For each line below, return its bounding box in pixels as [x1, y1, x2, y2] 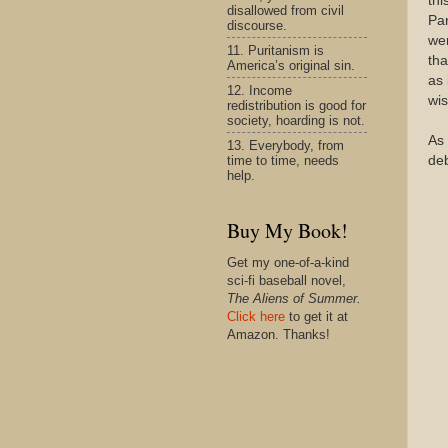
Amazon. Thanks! [227, 327, 330, 342]
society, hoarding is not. [227, 112, 365, 128]
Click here [227, 309, 285, 324]
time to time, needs [227, 152, 339, 168]
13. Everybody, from [227, 137, 344, 153]
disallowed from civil [227, 2, 344, 18]
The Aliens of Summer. [227, 291, 361, 306]
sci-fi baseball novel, [227, 273, 346, 288]
